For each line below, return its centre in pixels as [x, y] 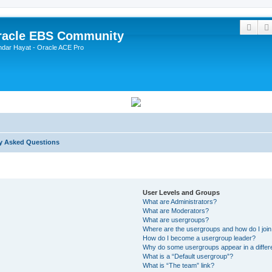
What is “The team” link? [179, 265]
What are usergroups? [176, 220]
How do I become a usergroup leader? [199, 238]
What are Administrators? [180, 202]
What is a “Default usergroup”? [188, 256]
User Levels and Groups [182, 192]
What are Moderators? [176, 211]
